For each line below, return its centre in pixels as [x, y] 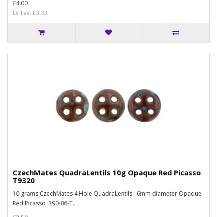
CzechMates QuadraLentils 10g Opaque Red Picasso [107, 172]
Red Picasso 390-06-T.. [44, 203]
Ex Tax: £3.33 [30, 13]
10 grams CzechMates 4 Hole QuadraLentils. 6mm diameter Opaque [107, 194]
